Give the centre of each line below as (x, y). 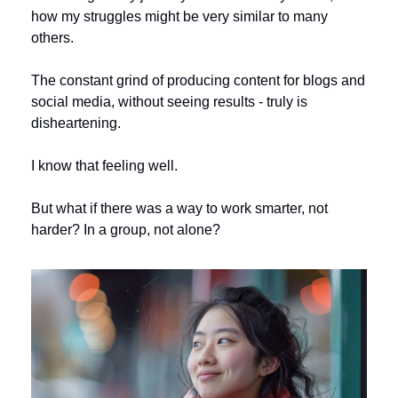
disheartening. (78, 123)
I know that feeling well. (104, 166)
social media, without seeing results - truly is (169, 102)
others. (54, 38)
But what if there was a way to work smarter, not (179, 209)
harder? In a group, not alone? (127, 230)
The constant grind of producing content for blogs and (198, 81)
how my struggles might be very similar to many (179, 17)
